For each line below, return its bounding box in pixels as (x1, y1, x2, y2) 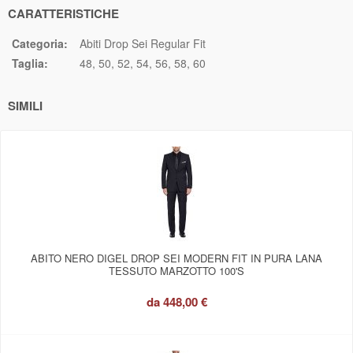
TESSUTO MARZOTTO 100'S (109, 263, 244, 278)
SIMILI (8, 97, 43, 114)
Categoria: (12, 35, 68, 51)
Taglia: (12, 55, 48, 71)
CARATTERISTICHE (8, 5, 119, 22)
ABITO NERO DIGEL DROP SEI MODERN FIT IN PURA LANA (31, 251, 322, 266)
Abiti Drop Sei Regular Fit (80, 35, 206, 51)
